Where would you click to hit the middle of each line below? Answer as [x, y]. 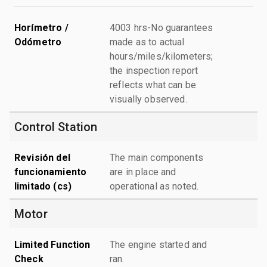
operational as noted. [154, 186]
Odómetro [38, 42]
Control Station [56, 127]
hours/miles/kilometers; [162, 56]
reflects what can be [153, 85]
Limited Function [52, 244]
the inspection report [154, 70]
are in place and [143, 172]
